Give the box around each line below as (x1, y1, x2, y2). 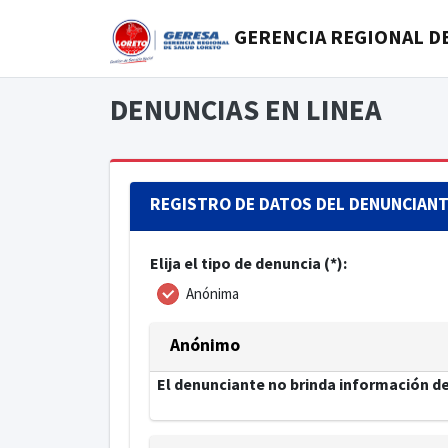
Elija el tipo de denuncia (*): (149, 253, 347, 274)
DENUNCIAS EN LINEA (109, 92, 382, 129)
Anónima (186, 284, 239, 304)
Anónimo (169, 334, 240, 357)
